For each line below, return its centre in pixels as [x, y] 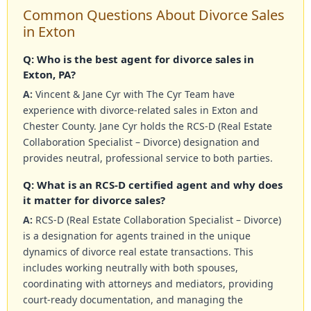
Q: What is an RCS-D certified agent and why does [153, 185]
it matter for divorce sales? [94, 200]
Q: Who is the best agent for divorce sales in [138, 59]
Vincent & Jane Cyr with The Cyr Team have [134, 94]
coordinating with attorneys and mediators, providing [148, 284]
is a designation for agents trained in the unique [137, 236]
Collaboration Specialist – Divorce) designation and [141, 142]
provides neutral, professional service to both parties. [148, 158]
